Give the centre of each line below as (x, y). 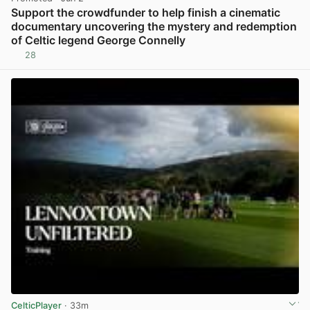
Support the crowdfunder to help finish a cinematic (146, 12)
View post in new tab (253, 60)
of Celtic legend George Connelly (98, 40)
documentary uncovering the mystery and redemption (154, 26)
